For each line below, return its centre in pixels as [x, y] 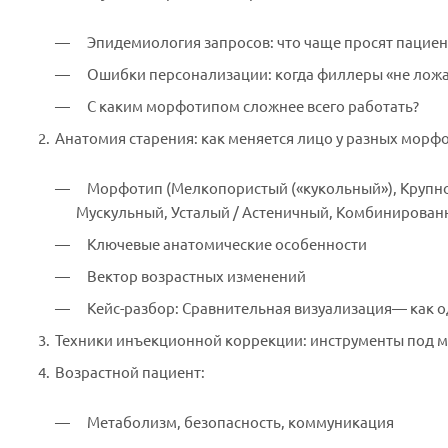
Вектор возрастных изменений [196, 276]
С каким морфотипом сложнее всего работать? [253, 106]
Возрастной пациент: [131, 372]
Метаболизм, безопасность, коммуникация [240, 422]
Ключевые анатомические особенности [228, 244]
